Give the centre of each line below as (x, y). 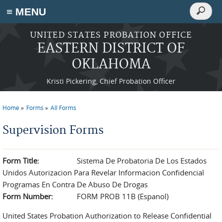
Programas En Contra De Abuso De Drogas (75, 184)
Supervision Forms (53, 130)
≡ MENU (26, 12)
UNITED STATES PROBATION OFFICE (111, 35)
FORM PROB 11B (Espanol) (123, 196)
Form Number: (28, 196)
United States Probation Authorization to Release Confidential (107, 216)
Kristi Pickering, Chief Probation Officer (111, 81)
